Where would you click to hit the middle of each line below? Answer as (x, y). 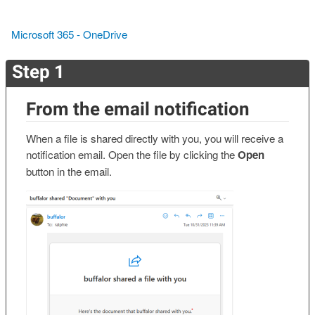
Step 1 (38, 71)
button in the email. (69, 172)
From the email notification (138, 109)
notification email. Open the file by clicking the (132, 155)
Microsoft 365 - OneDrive (69, 34)
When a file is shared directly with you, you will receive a (155, 139)
